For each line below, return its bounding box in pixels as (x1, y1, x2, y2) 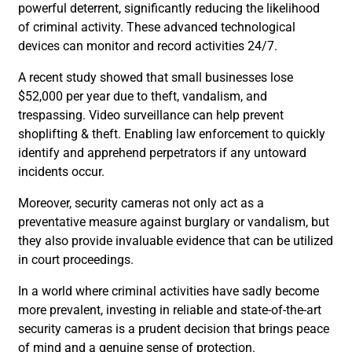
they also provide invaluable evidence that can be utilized (18, 233, 333, 248)
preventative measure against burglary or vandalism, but (18, 214, 329, 229)
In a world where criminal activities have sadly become (18, 283, 319, 299)
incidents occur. (18, 163, 108, 179)
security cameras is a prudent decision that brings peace (18, 321, 329, 336)
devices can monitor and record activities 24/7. (18, 38, 277, 53)
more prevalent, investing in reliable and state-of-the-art (18, 302, 321, 317)
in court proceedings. (18, 251, 134, 267)
